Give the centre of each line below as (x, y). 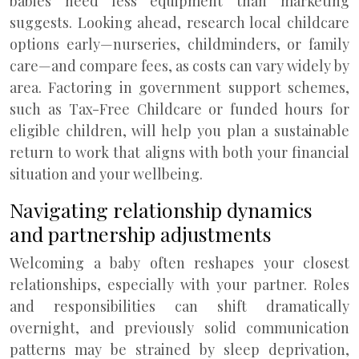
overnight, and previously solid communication (179, 328)
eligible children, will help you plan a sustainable (179, 131)
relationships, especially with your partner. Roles (179, 284)
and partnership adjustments (141, 234)
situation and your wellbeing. (106, 174)
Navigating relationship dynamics (161, 210)
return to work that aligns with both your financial (179, 152)
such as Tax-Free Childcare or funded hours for (179, 109)
